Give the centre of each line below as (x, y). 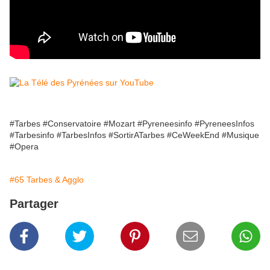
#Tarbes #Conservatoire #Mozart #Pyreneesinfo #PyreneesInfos (132, 124)
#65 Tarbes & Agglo (47, 180)
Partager (34, 204)
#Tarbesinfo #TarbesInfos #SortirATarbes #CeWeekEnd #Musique (134, 135)
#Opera (24, 147)
